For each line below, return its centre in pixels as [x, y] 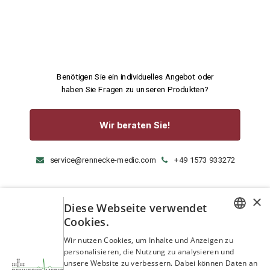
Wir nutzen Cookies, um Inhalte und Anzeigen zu [149, 240]
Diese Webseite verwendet [136, 208]
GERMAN [238, 234]
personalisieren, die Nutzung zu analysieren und [149, 252]
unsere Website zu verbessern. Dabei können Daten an [161, 263]
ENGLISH [238, 255]
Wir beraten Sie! [135, 166]
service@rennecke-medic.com [103, 202]
